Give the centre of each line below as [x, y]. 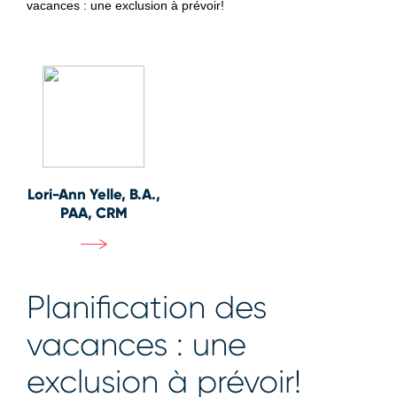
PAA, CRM [93, 213]
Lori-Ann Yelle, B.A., [93, 195]
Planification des [147, 307]
